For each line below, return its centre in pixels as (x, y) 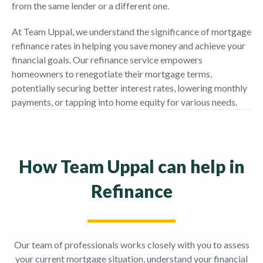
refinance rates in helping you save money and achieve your (129, 45)
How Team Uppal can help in (131, 166)
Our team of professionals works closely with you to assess (131, 244)
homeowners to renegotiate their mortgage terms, (112, 73)
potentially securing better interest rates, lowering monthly (129, 87)
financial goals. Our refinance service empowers (107, 59)
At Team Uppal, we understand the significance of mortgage (131, 31)
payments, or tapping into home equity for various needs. (124, 102)
